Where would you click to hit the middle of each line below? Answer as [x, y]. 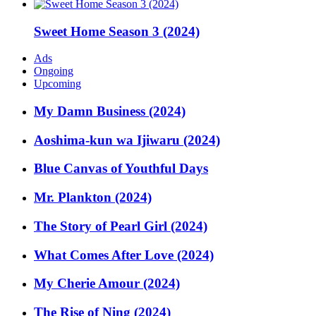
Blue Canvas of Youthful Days [121, 169]
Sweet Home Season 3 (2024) [117, 31]
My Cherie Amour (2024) [107, 284]
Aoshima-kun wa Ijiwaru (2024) [127, 140]
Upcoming [57, 84]
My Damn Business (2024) [110, 111]
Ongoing [54, 71]
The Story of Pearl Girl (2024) [121, 226]
